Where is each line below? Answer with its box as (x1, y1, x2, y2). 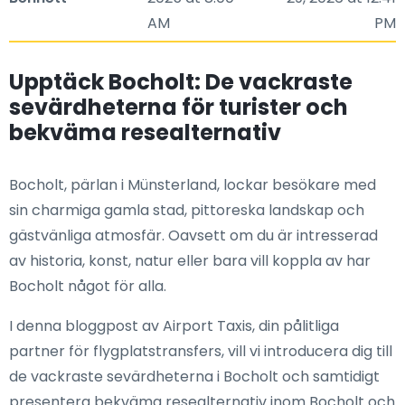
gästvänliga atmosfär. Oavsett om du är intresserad (9, 225, 378, 246)
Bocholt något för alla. (9, 276, 166, 297)
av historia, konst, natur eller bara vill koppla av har (9, 250, 371, 271)
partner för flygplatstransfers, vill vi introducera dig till (9, 341, 392, 362)
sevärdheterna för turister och (9, 92, 348, 122)
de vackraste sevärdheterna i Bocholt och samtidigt (9, 366, 380, 387)
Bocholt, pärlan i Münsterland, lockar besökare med (9, 174, 376, 195)
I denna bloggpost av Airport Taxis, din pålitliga (9, 316, 339, 336)
